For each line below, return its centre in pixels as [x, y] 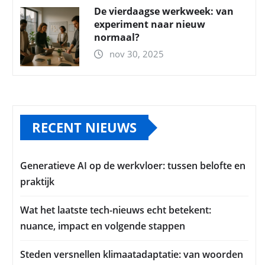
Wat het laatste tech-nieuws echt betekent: [116, 210]
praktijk [37, 182]
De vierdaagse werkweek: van [164, 12]
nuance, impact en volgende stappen [103, 226]
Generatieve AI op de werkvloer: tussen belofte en [133, 166]
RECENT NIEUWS [84, 127]
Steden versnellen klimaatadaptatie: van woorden [132, 255]
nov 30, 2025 [137, 54]
